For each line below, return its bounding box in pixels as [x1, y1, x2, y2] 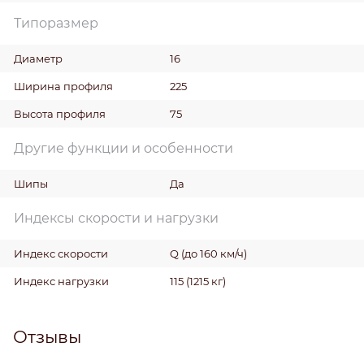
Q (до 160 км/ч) [169, 246, 247, 260]
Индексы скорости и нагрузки [14, 210, 219, 226]
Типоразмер [14, 15, 98, 31]
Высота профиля [14, 106, 106, 120]
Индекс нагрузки [14, 274, 109, 288]
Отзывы [13, 326, 81, 347]
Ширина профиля [14, 79, 113, 93]
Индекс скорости [14, 246, 108, 260]
